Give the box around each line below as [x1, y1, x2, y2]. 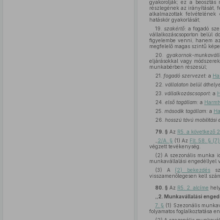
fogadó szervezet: [163, 73, 207, 79]
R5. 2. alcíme [177, 185, 209, 191]
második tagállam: [164, 108, 208, 114]
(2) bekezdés [175, 167, 211, 173]
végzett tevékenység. [149, 143, 201, 149]
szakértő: [164, 26, 187, 31]
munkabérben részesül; [149, 64, 207, 70]
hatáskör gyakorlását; [149, 17, 200, 23]
